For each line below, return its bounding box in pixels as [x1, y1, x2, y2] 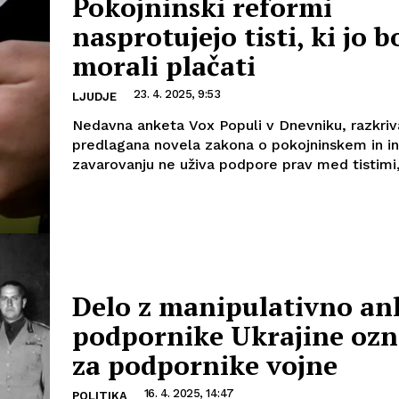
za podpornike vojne [72, 346, 338, 383]
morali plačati [72, 47, 256, 84]
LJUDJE [72, 89, 117, 103]
